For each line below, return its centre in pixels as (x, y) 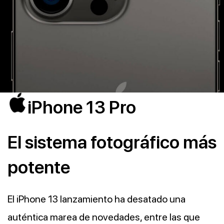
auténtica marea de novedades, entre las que (104, 217)
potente (39, 167)
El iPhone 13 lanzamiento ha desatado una (96, 199)
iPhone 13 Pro (82, 107)
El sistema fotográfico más (112, 142)
